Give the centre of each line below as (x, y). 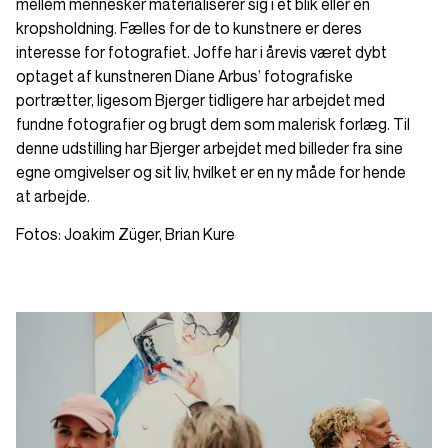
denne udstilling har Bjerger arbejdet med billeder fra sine (209, 148)
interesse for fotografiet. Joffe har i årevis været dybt (201, 52)
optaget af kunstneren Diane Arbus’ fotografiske (184, 76)
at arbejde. (53, 196)
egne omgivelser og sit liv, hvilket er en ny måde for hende (211, 172)
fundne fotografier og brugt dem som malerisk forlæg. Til (213, 124)
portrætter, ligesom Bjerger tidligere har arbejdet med (200, 100)
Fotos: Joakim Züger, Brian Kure (125, 234)
